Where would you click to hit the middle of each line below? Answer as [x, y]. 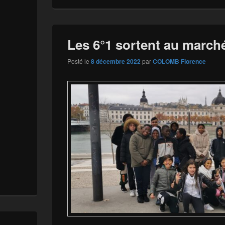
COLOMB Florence [179, 61]
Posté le [79, 61]
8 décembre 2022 [116, 61]
